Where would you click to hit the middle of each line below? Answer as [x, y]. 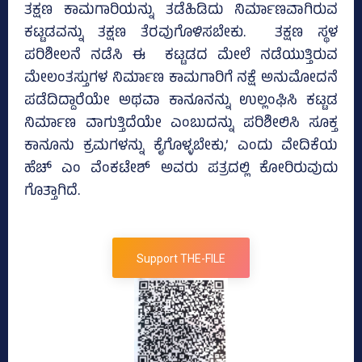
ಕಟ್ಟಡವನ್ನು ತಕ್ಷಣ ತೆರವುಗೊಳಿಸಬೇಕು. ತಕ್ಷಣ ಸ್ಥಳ [181, 34]
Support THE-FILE [181, 259]
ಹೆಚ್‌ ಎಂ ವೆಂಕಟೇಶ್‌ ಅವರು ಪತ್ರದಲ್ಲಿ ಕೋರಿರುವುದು [181, 170]
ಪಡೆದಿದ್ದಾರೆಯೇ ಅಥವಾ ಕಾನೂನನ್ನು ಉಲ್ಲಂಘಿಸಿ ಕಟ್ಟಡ [181, 102]
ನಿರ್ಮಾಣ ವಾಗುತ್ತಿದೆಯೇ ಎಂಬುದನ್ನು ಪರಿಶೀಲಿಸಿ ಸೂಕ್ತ [181, 125]
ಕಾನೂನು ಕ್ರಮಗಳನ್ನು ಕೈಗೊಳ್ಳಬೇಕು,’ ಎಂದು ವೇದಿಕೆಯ [181, 147]
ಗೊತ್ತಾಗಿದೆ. [52, 193]
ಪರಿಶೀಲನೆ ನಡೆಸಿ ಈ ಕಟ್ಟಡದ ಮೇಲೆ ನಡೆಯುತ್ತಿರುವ [181, 57]
